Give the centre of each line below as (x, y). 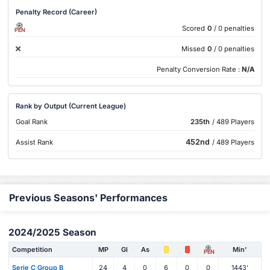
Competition (32, 249)
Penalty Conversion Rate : (199, 69)
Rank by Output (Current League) (71, 106)
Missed (193, 49)
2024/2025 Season (52, 233)
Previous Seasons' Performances (88, 197)
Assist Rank (35, 143)
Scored (193, 28)
